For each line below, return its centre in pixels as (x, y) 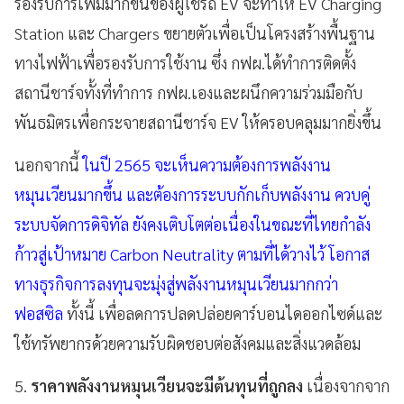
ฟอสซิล (41, 313)
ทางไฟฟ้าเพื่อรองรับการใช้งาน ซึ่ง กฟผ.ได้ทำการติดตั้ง (185, 62)
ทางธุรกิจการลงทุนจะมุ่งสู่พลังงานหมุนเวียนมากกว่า (176, 283)
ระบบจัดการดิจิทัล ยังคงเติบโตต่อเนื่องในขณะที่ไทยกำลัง (193, 224)
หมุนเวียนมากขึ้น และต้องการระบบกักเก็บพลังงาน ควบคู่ (192, 194)
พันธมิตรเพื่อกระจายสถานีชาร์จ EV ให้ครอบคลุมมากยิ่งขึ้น (198, 122)
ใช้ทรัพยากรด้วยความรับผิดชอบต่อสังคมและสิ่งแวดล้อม (189, 343)
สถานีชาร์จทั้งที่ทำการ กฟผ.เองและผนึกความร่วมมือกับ (188, 92)
